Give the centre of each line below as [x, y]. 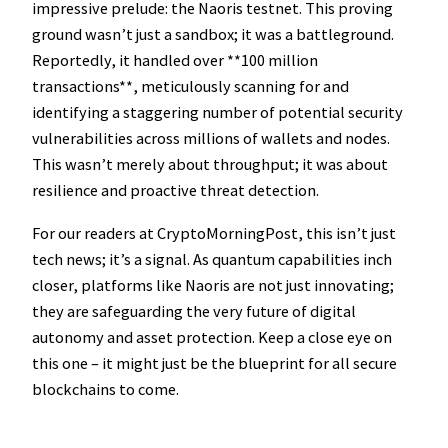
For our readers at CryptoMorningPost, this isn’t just [214, 232]
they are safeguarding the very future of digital [194, 310]
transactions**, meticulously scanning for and [190, 86]
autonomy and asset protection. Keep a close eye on [212, 336]
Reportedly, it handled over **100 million [175, 60]
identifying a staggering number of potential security [217, 112]
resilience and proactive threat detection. [175, 190]
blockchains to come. [105, 388]
